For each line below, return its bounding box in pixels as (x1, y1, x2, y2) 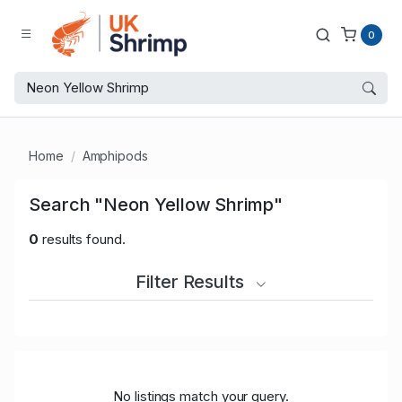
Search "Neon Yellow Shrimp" (29, 194, 283, 215)
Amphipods (82, 148, 148, 163)
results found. (38, 231, 126, 248)
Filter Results (135, 271, 249, 293)
